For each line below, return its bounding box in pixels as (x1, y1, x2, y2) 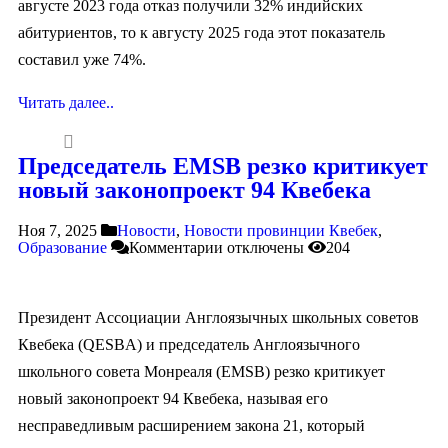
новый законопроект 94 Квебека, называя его (18, 390, 328, 408)
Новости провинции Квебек (184, 222, 378, 240)
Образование (18, 239, 107, 257)
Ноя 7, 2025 (18, 222, 97, 240)
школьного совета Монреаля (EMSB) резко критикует (18, 363, 385, 381)
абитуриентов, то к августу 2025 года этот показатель (18, 23, 385, 41)
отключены (223, 239, 304, 257)
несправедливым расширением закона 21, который (18, 417, 365, 435)
